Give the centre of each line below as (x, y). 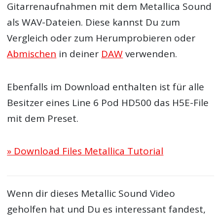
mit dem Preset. (43, 118)
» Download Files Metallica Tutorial (85, 151)
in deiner (79, 54)
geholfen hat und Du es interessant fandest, (107, 209)
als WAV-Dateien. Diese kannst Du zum (94, 22)
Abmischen (32, 54)
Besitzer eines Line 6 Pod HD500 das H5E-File (108, 102)
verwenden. (150, 54)
